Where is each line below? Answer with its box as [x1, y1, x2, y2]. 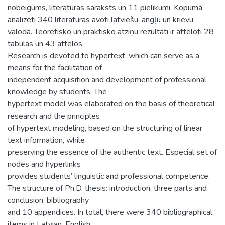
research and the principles [8, 110, 100, 122]
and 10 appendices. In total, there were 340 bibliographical [8, 206, 212, 218]
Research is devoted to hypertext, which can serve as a [8, 50, 199, 61]
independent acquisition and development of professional [8, 74, 206, 85]
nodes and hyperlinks [8, 158, 81, 170]
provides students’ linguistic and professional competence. [8, 170, 210, 182]
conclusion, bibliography [8, 194, 89, 206]
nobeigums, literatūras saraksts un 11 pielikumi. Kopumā [8, 2, 202, 13]
